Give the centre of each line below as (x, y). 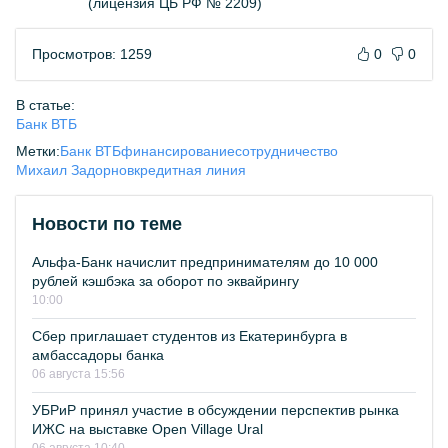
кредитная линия (190, 170)
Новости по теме (107, 224)
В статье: (45, 105)
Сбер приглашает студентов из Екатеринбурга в (189, 336)
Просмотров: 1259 (92, 54)
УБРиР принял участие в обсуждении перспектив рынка (215, 410)
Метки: (38, 151)
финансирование (178, 151)
